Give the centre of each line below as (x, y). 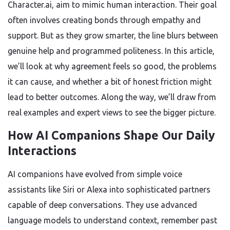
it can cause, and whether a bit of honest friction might (110, 82)
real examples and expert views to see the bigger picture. (112, 112)
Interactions (42, 151)
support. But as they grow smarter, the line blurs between (113, 35)
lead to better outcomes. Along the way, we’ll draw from (112, 97)
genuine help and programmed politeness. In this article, (111, 51)
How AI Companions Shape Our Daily (111, 135)
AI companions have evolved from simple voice (95, 174)
